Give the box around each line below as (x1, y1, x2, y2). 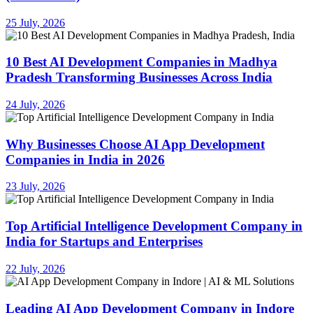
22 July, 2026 (6, 262, 65, 275)
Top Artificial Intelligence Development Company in (6, 219, 303, 234)
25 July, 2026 (6, 16, 65, 29)
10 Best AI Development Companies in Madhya (6, 54, 277, 70)
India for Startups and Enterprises (6, 234, 203, 249)
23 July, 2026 (6, 180, 65, 193)
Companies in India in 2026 (6, 152, 165, 167)
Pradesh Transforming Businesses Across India (6, 70, 272, 85)
